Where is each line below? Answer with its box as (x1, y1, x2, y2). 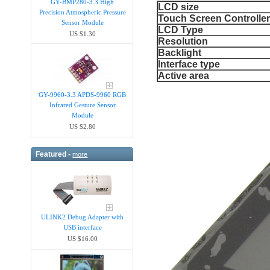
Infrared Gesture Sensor (49, 101, 116, 109)
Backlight (158, 48, 202, 58)
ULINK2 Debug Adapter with (41, 213, 124, 221)
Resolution (158, 36, 209, 47)
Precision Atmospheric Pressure (39, 8, 126, 16)
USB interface (63, 224, 102, 231)
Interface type (158, 59, 221, 70)
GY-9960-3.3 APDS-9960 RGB (39, 91, 127, 99)
